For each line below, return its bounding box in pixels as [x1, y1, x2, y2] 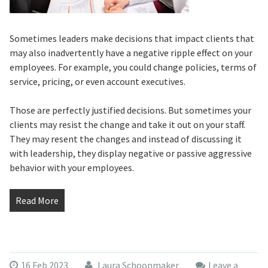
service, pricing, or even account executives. [9, 75, 185, 87]
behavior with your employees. [9, 162, 134, 173]
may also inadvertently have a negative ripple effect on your [9, 47, 252, 59]
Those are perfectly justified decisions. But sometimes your [9, 104, 251, 116]
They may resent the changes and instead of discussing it [9, 133, 242, 145]
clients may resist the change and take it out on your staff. [9, 118, 245, 130]
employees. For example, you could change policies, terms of [9, 61, 257, 73]
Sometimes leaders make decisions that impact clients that [9, 32, 254, 44]
